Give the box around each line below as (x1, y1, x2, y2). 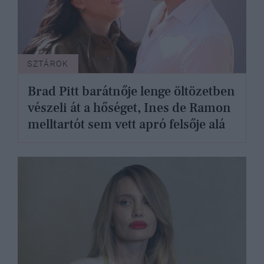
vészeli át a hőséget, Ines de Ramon (28, 100, 231, 117)
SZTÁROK (27, 59, 69, 69)
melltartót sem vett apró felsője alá (28, 116, 225, 133)
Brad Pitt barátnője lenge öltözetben (28, 83, 235, 100)
